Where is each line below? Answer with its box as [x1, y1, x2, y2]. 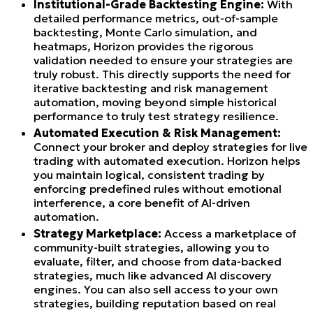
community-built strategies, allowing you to [34, 240, 269, 254]
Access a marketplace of [161, 226, 296, 240]
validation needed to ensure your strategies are [34, 52, 293, 67]
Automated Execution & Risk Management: [34, 125, 281, 140]
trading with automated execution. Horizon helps [34, 153, 300, 168]
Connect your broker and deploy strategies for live [34, 139, 307, 154]
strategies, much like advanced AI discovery [34, 268, 272, 282]
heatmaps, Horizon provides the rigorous [34, 38, 254, 53]
